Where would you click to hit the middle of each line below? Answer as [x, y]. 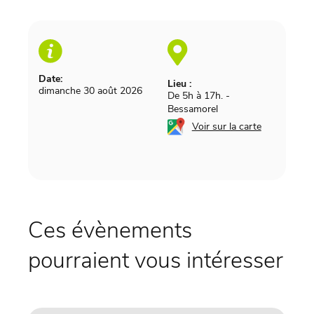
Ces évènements [110, 231]
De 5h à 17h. [195, 96]
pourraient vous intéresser [156, 261]
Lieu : [179, 84]
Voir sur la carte [226, 127]
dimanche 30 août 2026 [90, 91]
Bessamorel [192, 109]
